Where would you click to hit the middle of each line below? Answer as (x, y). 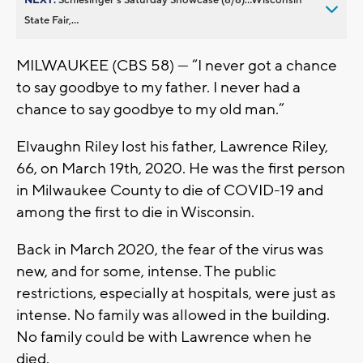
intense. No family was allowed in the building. (173, 315)
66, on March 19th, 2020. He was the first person (181, 168)
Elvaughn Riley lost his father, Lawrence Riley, (172, 146)
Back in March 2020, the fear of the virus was (170, 249)
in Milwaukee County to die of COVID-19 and (170, 190)
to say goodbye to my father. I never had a (158, 87)
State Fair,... (51, 20)
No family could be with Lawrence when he (164, 337)
